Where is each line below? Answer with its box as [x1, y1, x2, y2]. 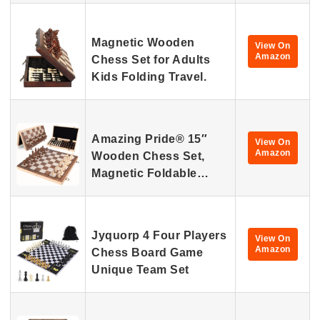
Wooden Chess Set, [91, 150, 205, 162]
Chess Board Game [91, 246, 203, 259]
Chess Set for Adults [91, 54, 210, 66]
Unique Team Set [91, 264, 189, 276]
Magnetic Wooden [91, 36, 195, 49]
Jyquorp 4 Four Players [91, 229, 226, 241]
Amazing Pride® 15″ [91, 133, 207, 145]
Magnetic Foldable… [91, 167, 209, 179]
